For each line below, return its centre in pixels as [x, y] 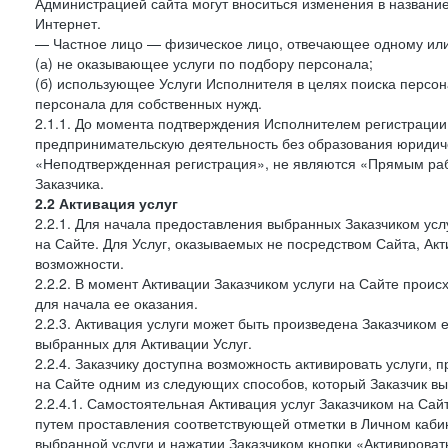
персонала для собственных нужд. [148, 103]
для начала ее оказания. [116, 303]
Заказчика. [69, 183]
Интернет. [68, 23]
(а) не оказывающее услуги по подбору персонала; [204, 63]
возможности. [79, 263]
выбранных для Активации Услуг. [143, 343]
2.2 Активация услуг [106, 203]
